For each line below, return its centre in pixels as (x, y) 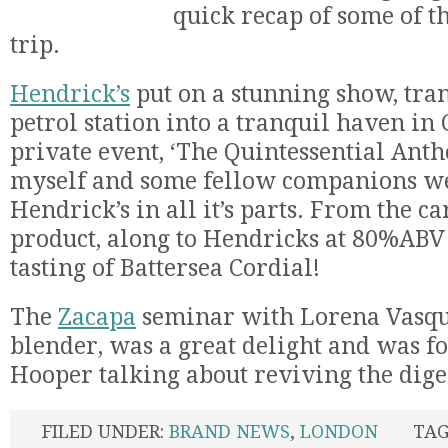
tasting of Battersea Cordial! (165, 268)
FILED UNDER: (105, 431)
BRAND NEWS (229, 431)
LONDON (339, 431)
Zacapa (97, 317)
